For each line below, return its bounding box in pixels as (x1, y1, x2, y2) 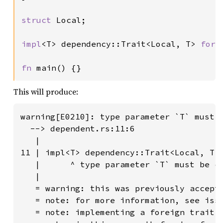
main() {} (36, 63, 81, 73)
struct (21, 15, 56, 25)
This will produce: (13, 86, 78, 97)
